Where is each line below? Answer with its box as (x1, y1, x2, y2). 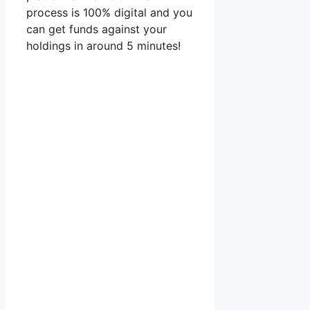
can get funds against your (26, 21, 167, 36)
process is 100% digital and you (26, 5, 192, 19)
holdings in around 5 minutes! (26, 38, 181, 53)
